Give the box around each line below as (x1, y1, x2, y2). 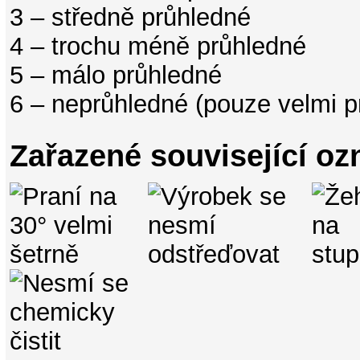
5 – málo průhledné (9, 61, 222, 90)
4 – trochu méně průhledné (9, 32, 306, 61)
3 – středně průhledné (9, 3, 251, 32)
